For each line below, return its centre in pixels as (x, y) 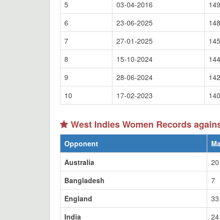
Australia (79, 162)
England (78, 198)
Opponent (81, 143)
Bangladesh (84, 180)
